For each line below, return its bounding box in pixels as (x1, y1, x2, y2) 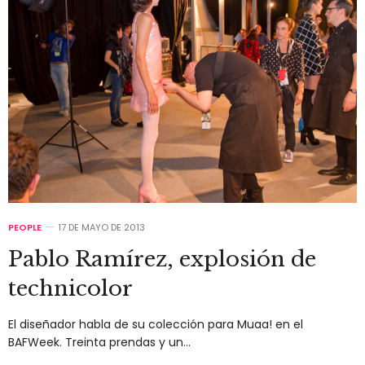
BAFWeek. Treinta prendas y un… (8, 333, 191, 350)
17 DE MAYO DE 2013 (58, 220, 145, 234)
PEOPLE (8, 220, 42, 234)
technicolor (8, 275, 133, 301)
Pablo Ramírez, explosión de (8, 245, 316, 272)
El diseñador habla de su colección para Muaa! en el (8, 315, 303, 332)
